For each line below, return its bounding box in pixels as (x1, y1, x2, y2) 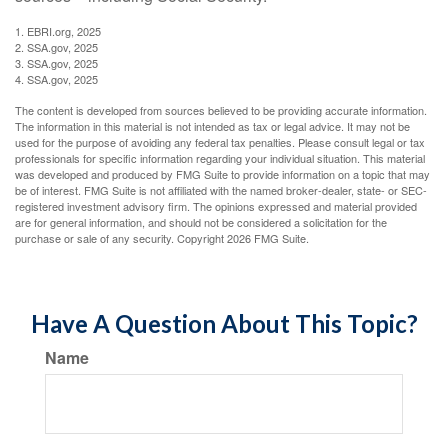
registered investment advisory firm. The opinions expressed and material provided (15, 198, 417, 214)
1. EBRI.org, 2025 (15, 23, 101, 39)
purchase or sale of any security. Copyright (15, 230, 227, 246)
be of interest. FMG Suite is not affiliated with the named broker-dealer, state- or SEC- (15, 182, 427, 198)
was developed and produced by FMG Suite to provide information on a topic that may (15, 166, 430, 182)
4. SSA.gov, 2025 (15, 71, 98, 87)
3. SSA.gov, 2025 (15, 55, 98, 71)
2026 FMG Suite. (227, 230, 309, 246)
